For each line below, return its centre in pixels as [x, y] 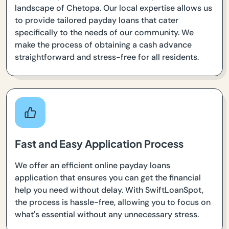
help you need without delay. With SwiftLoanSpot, [109, 190]
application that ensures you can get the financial [108, 178]
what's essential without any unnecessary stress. [107, 215]
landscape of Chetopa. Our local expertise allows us [113, 8]
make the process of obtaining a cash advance [103, 45]
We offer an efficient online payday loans [93, 166]
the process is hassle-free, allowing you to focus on [113, 202]
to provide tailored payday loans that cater [97, 20]
